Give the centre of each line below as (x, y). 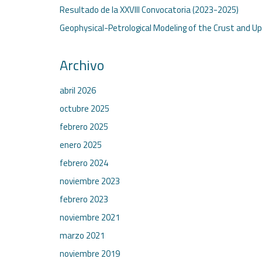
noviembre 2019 (90, 254)
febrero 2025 (84, 127)
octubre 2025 (85, 108)
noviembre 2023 (90, 181)
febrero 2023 (84, 199)
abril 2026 (78, 90)
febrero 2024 (84, 163)
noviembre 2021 (90, 217)
